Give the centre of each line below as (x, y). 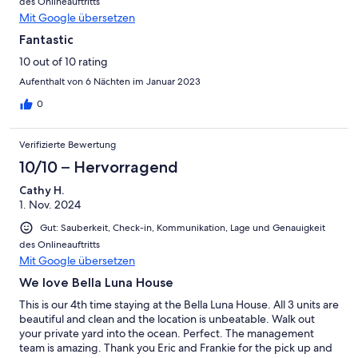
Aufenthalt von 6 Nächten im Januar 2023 (110, 82)
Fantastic (46, 40)
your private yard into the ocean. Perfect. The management (167, 334)
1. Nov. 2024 (50, 205)
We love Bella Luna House (96, 283)
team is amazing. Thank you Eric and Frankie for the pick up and (176, 348)
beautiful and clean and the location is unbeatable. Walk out (167, 319)
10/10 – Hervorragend (99, 167)
